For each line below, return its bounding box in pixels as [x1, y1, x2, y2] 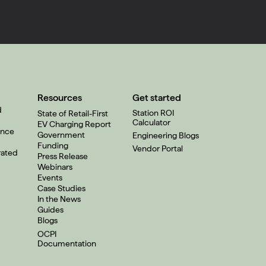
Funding [37, 141, 68, 150]
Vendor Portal [132, 144, 183, 153]
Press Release [37, 151, 88, 161]
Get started [132, 92, 181, 103]
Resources [37, 92, 82, 103]
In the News [37, 194, 81, 204]
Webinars [37, 162, 72, 172]
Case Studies [37, 183, 85, 193]
